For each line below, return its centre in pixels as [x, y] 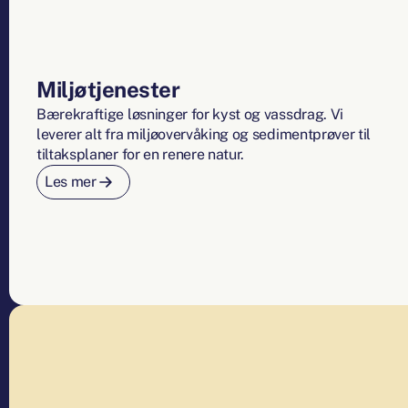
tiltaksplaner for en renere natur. [141, 155]
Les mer [71, 182]
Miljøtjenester [108, 90]
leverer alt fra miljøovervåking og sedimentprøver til [204, 135]
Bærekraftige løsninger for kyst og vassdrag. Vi [190, 115]
